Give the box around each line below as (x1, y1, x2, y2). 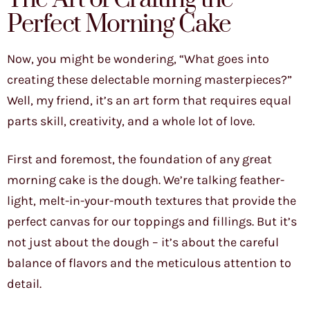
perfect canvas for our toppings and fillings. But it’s (7, 214, 297, 230)
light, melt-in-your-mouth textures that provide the (7, 193, 296, 209)
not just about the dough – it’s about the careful (7, 235, 279, 250)
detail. (7, 276, 42, 292)
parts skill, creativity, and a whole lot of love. (7, 113, 255, 129)
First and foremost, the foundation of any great (7, 152, 272, 167)
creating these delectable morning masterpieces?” (7, 72, 292, 88)
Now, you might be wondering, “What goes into (7, 51, 269, 67)
